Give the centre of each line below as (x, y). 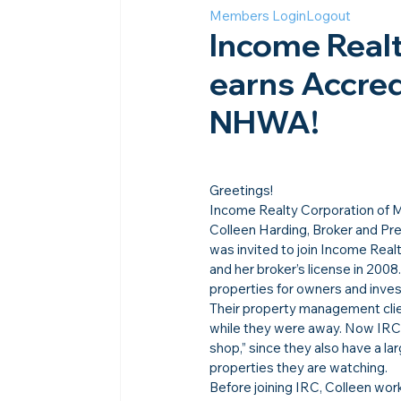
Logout (329, 15)
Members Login (258, 15)
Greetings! (242, 190)
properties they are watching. (299, 367)
